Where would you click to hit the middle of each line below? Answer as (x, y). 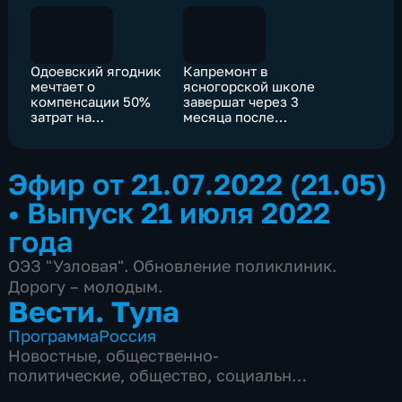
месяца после (229, 116)
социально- (262, 376)
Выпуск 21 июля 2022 (179, 213)
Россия (128, 336)
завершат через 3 (241, 101)
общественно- (163, 356)
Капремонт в (226, 70)
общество (169, 376)
